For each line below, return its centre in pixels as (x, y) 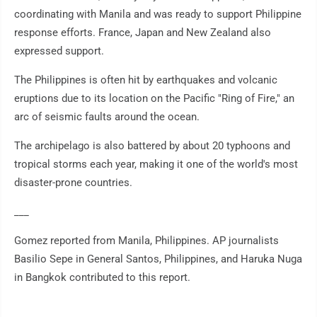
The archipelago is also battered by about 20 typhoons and (152, 146)
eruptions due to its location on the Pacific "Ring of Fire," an (154, 99)
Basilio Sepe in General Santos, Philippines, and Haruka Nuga (158, 259)
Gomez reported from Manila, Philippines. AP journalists (146, 241)
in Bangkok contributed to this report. (102, 278)
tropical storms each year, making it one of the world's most (156, 165)
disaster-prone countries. (73, 183)
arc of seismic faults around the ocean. (107, 117)
